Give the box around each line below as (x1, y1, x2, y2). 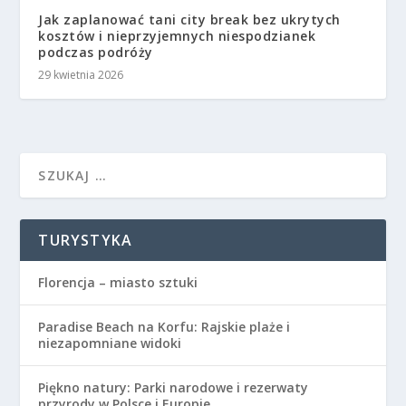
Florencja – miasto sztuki (38, 273, 198, 291)
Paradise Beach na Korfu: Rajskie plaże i (38, 317, 291, 335)
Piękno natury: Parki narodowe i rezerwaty (38, 378, 309, 396)
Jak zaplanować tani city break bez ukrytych (38, 10, 341, 28)
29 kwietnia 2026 (38, 66, 124, 82)
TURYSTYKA (38, 229, 133, 250)
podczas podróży (38, 43, 153, 61)
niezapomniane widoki (38, 333, 182, 352)
